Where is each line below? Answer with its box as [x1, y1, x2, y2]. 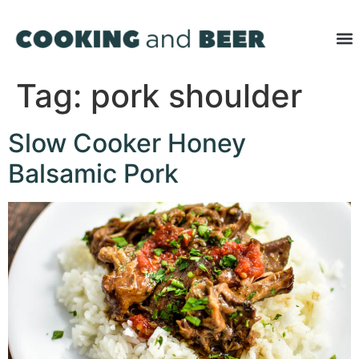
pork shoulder [91, 76, 302, 116]
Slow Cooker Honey [8, 127, 246, 159]
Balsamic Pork [8, 158, 179, 190]
